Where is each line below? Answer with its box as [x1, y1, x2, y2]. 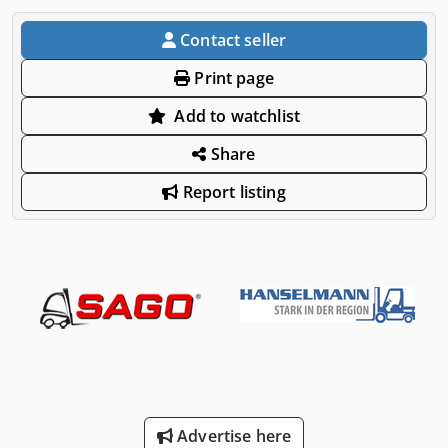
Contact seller [180, 28, 287, 51]
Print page [190, 66, 274, 89]
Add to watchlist [174, 104, 301, 127]
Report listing [178, 180, 286, 203]
